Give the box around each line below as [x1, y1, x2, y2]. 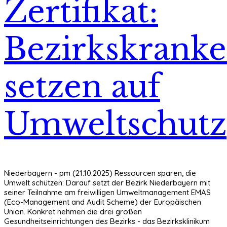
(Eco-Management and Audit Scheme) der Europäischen [4, 197, 201, 207]
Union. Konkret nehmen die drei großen [4, 207, 142, 217]
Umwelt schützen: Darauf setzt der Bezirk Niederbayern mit [4, 178, 210, 188]
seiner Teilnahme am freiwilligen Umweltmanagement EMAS [4, 187, 211, 198]
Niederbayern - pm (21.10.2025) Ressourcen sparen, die [4, 168, 196, 178]
